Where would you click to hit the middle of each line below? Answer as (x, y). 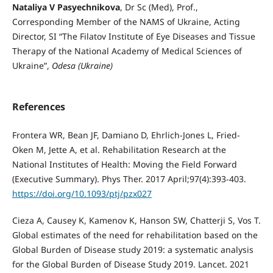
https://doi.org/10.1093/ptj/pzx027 (82, 194)
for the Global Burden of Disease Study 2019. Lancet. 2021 (130, 264)
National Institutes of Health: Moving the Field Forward (124, 165)
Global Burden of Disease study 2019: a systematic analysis (133, 250)
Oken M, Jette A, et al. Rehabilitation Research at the (119, 150)
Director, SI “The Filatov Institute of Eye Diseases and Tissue (133, 36)
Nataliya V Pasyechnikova (66, 7)
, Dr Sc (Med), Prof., (159, 7)
